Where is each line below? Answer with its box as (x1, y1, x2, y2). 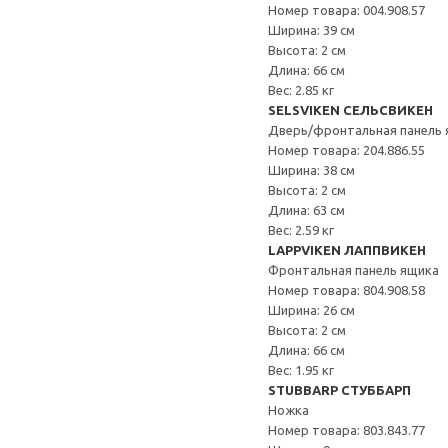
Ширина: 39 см (268, 23, 355, 37)
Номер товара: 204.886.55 (268, 143, 425, 157)
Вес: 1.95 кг (268, 363, 334, 377)
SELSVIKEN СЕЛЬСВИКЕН (268, 103, 433, 117)
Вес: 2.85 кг (268, 83, 334, 97)
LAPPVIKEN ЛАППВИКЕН (268, 243, 426, 257)
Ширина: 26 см (268, 303, 355, 317)
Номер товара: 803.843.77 (268, 423, 425, 437)
